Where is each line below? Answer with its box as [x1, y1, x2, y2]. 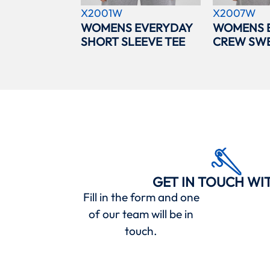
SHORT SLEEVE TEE [81, 34, 186, 49]
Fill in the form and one [83, 190, 199, 205]
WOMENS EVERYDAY [81, 20, 193, 36]
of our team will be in [89, 207, 194, 222]
